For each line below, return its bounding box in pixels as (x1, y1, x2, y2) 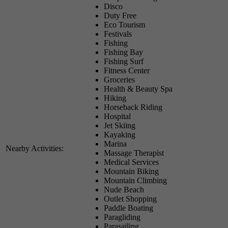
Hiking (104, 93, 126, 102)
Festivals (104, 29, 132, 38)
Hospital (104, 111, 131, 121)
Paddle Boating (104, 203, 153, 212)
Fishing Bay (104, 47, 143, 56)
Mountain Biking (104, 166, 159, 176)
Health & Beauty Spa (104, 84, 173, 93)
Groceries (104, 75, 135, 84)
